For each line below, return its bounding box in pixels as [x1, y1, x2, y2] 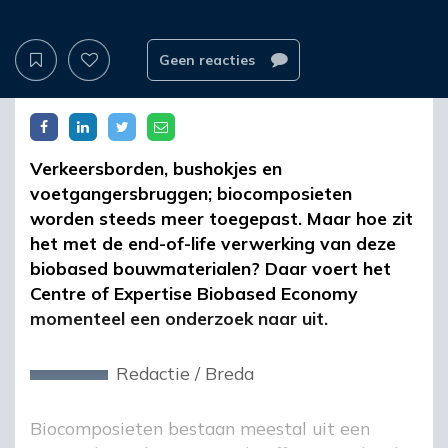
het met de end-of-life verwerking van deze [30, 232, 396, 255]
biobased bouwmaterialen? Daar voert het [30, 257, 391, 280]
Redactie [116, 362, 191, 385]
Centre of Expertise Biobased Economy [30, 282, 358, 305]
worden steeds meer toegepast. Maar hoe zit [30, 207, 413, 230]
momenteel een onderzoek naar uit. [30, 307, 328, 330]
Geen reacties [158, 50, 259, 69]
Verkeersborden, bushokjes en [30, 157, 282, 180]
